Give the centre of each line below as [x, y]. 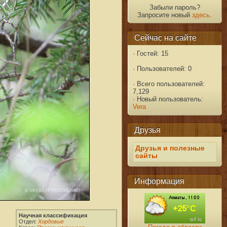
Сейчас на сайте [166, 38]
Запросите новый [165, 15]
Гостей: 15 [151, 54]
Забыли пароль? [175, 7]
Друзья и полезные [170, 148]
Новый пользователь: [169, 99]
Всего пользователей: [169, 84]
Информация [160, 181]
